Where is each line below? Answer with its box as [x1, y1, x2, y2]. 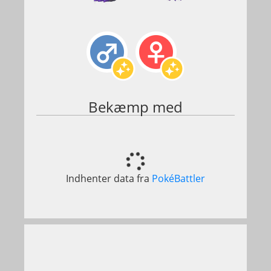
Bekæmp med [88, 97, 183, 117]
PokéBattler [152, 172, 205, 185]
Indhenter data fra [66, 172, 152, 185]
